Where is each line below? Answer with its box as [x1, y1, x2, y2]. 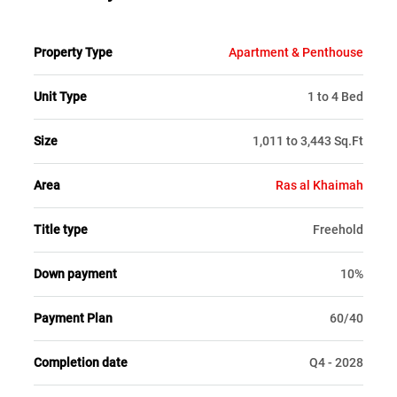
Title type [34, 222, 88, 237]
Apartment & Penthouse [229, 45, 363, 60]
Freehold [313, 222, 363, 237]
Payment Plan [34, 311, 113, 326]
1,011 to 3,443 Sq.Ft [253, 134, 363, 149]
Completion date [34, 355, 128, 370]
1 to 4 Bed [307, 90, 363, 105]
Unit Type [34, 90, 87, 105]
